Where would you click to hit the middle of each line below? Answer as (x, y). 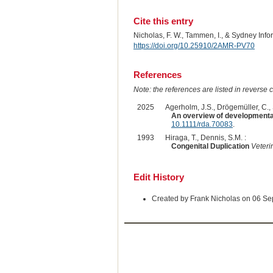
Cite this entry (163, 21)
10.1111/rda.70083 (202, 125)
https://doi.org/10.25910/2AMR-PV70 (194, 45)
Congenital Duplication (210, 147)
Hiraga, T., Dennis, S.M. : (205, 138)
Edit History (158, 177)
